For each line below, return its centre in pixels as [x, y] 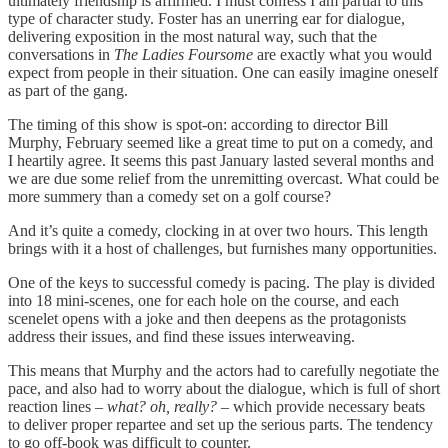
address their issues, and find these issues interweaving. [181, 336]
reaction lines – [57, 406]
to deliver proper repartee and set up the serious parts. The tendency [220, 424]
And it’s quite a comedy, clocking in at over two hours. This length [218, 230]
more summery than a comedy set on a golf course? [169, 196]
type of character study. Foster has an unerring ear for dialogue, [206, 18]
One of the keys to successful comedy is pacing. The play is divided [221, 282]
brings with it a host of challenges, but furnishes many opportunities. [222, 248]
